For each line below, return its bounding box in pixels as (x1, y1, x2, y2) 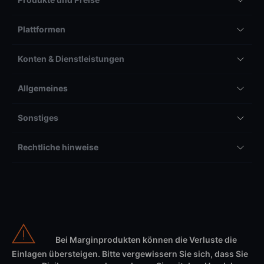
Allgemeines (18, 82, 68, 93)
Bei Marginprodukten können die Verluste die (55, 234, 237, 245)
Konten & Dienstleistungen (18, 53, 124, 64)
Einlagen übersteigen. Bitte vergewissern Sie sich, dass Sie (12, 248, 248, 259)
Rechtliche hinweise (18, 141, 98, 152)
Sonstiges (18, 112, 58, 123)
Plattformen (18, 24, 65, 34)
